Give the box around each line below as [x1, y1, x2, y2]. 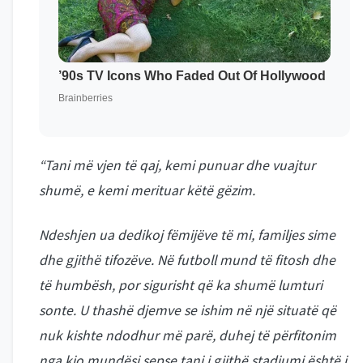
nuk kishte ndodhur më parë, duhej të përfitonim [39, 327, 336, 344]
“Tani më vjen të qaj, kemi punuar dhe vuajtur [39, 156, 315, 174]
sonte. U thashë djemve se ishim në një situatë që [39, 301, 336, 319]
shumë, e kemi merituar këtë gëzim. [39, 181, 255, 199]
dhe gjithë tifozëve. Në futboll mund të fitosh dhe [39, 251, 335, 269]
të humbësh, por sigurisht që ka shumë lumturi [39, 276, 322, 294]
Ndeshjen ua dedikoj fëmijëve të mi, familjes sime [39, 226, 335, 244]
